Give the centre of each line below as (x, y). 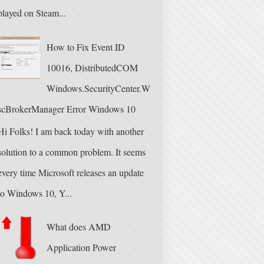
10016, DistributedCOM (93, 67)
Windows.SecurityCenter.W (99, 88)
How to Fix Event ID (86, 47)
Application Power (82, 247)
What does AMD (79, 227)
